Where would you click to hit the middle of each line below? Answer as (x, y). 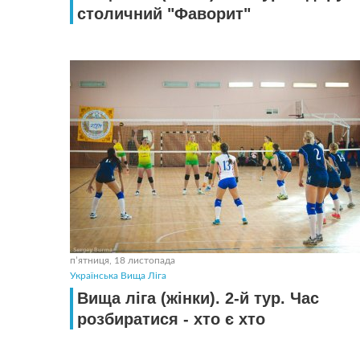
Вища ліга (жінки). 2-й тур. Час (198, 298)
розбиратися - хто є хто (171, 319)
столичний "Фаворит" (164, 14)
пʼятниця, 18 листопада (123, 260)
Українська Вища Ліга (118, 276)
